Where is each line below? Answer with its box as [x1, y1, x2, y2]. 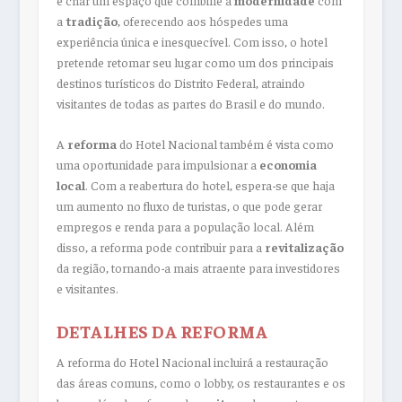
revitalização [264, 239, 344, 256]
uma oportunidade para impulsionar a [56, 156, 259, 173]
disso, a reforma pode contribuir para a [56, 239, 265, 256]
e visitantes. [56, 280, 118, 297]
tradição [65, 13, 118, 30]
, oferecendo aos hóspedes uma [117, 13, 288, 30]
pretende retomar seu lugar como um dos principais [56, 54, 334, 71]
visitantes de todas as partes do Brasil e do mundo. [56, 95, 325, 112]
